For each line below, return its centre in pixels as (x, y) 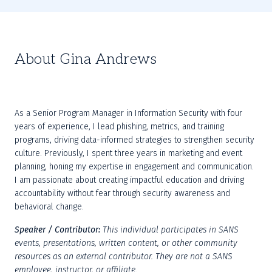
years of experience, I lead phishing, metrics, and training (119, 127)
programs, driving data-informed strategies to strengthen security (134, 140)
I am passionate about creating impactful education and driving (129, 180)
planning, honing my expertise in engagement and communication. (134, 167)
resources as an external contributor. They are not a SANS (124, 257)
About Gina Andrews (86, 59)
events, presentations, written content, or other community (126, 243)
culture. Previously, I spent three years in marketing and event (128, 153)
